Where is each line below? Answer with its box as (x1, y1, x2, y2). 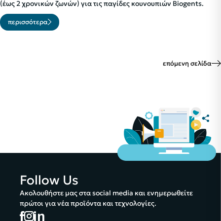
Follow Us (20, 172, 78, 188)
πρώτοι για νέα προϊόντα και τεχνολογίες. (20, 198, 156, 208)
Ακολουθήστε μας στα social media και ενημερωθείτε (20, 188, 193, 197)
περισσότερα (8, 18, 48, 27)
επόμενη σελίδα (163, 59, 212, 68)
